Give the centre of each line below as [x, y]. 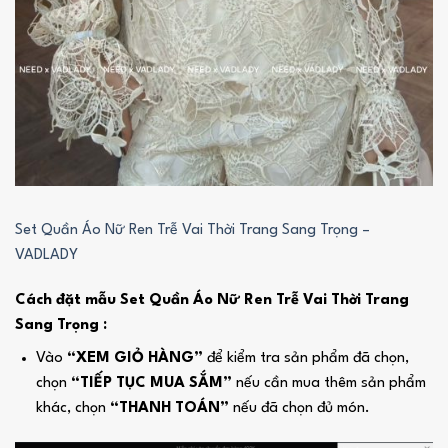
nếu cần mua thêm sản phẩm [328, 384]
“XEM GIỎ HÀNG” [134, 359]
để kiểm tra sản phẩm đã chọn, [305, 359]
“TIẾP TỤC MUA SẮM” [151, 384]
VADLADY [46, 255]
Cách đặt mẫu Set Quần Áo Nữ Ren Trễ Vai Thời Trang [211, 301]
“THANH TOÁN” [169, 409]
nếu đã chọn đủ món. [299, 409]
